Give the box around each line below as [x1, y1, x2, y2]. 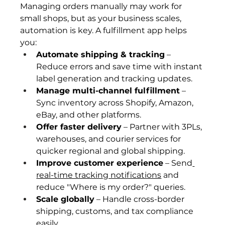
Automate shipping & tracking [36, 50, 165, 59]
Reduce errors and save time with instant [36, 62, 205, 71]
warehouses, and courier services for [36, 134, 183, 144]
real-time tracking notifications [36, 170, 162, 180]
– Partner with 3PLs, [122, 122, 204, 132]
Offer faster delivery [36, 122, 122, 132]
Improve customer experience [36, 158, 164, 168]
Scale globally [36, 194, 95, 204]
